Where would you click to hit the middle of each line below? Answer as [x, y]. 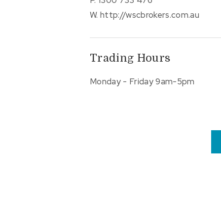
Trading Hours [130, 58]
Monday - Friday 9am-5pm [142, 82]
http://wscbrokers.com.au [150, 15]
